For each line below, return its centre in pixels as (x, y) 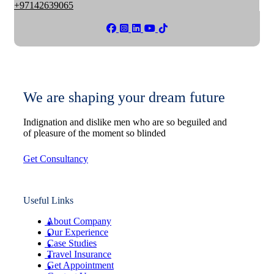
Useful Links (48, 200)
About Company (79, 221)
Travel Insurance (79, 254)
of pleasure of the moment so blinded (94, 133)
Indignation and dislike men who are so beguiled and (125, 122)
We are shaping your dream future (124, 97)
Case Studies (72, 243)
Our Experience (78, 232)
